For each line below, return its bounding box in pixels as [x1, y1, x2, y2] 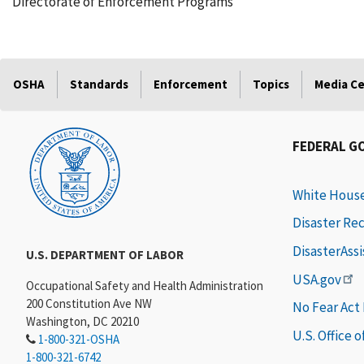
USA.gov [292, 271, 341, 288]
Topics [253, 76, 289, 92]
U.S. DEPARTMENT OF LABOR [26, 247, 184, 262]
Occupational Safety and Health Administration [26, 278, 263, 293]
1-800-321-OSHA [38, 331, 119, 347]
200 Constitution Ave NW [26, 296, 152, 311]
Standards [70, 76, 128, 92]
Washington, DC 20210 [26, 314, 139, 329]
